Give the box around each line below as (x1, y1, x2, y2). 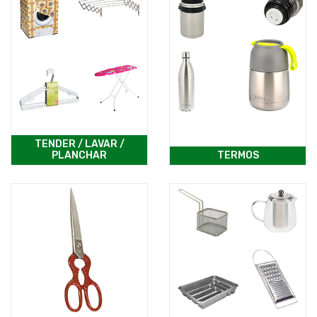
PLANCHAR (52, 149, 107, 162)
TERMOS (217, 149, 259, 162)
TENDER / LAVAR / (34, 138, 125, 151)
